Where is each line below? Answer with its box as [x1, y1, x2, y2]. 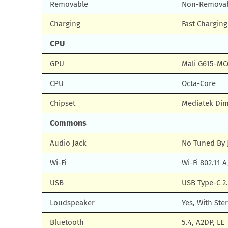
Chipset [50, 99, 75, 108]
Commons [50, 118, 87, 128]
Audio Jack [50, 138, 87, 148]
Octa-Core [182, 79, 216, 88]
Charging [50, 19, 80, 28]
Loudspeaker [50, 198, 95, 207]
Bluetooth [50, 218, 84, 227]
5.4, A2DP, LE [182, 218, 224, 227]
